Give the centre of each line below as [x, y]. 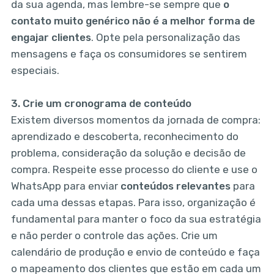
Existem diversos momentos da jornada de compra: [135, 120]
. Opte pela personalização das [165, 38]
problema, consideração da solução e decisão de [128, 153]
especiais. [35, 71]
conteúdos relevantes [175, 186]
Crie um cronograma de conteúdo [107, 104]
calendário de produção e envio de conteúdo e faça [135, 252]
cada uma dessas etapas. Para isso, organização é [133, 203]
